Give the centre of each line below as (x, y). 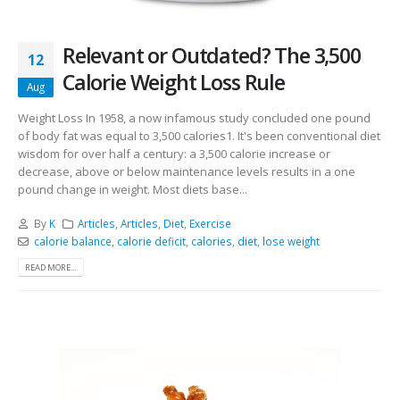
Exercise (211, 224)
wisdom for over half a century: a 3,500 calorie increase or (174, 153)
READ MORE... (51, 268)
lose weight (291, 242)
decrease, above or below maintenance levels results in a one (187, 171)
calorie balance (72, 242)
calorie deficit (151, 242)
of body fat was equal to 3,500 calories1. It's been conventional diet (199, 135)
